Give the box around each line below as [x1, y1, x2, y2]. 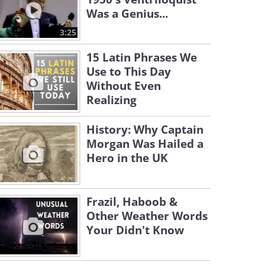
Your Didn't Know [86, 222, 184, 238]
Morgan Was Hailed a [86, 136, 203, 151]
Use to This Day [86, 64, 171, 79]
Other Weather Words [86, 208, 208, 224]
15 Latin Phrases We [86, 50, 197, 65]
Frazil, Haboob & [86, 194, 177, 209]
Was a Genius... [86, 6, 168, 21]
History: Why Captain [86, 122, 203, 137]
